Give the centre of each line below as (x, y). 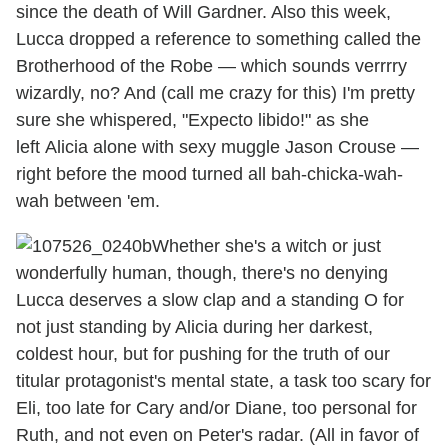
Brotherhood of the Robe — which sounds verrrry (211, 66)
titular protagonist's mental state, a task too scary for (223, 381)
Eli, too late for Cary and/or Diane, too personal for (216, 408)
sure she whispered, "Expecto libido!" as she (192, 120)
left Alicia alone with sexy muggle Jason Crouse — (217, 147)
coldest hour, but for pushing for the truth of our (203, 354)
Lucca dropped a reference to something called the (218, 39)
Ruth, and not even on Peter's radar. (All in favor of (217, 435)
